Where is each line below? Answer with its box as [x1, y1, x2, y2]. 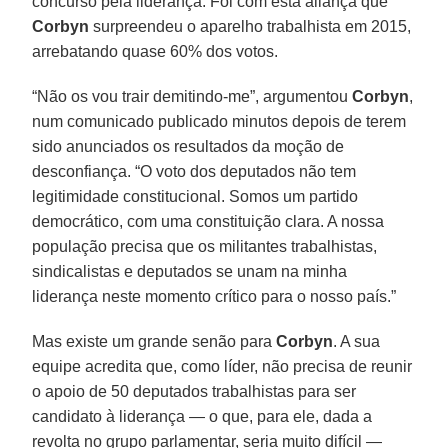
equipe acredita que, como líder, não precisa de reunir [32, 357, 413, 375]
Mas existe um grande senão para [32, 332, 277, 350]
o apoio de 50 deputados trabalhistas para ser [32, 382, 357, 400]
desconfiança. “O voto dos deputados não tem [32, 162, 357, 180]
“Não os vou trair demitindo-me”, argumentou [32, 87, 353, 105]
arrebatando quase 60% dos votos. [32, 42, 279, 60]
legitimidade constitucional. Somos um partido [32, 187, 359, 205]
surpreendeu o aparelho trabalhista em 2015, [89, 17, 412, 35]
